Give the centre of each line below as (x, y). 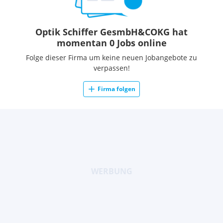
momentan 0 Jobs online (111, 43)
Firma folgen (116, 89)
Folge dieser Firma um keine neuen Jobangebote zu (111, 57)
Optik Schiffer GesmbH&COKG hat (111, 32)
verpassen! (111, 68)
